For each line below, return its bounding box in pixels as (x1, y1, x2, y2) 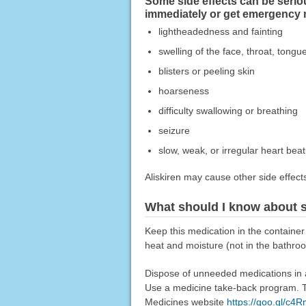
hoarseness (158, 85, 209, 97)
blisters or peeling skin (158, 66, 255, 77)
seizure (158, 125, 190, 137)
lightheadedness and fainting (158, 26, 283, 38)
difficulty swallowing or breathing (158, 105, 298, 117)
